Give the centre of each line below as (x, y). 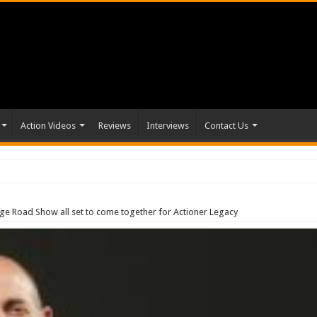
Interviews (168, 125)
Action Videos (48, 125)
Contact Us (227, 125)
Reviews (115, 125)
